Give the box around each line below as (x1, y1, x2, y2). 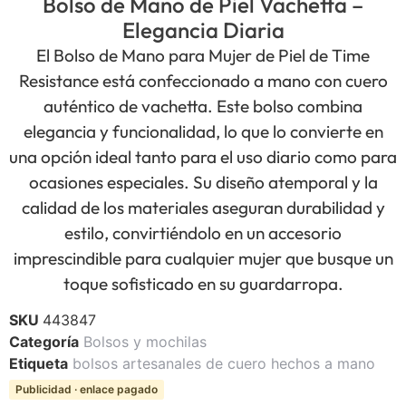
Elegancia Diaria (121, 16, 285, 44)
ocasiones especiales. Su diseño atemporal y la (28, 171, 378, 194)
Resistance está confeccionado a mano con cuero (18, 70, 388, 92)
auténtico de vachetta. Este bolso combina (43, 95, 362, 118)
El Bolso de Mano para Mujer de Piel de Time (36, 44, 370, 67)
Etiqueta (9, 354, 68, 373)
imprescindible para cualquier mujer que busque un (13, 247, 393, 270)
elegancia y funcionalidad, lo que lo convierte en (23, 121, 383, 143)
